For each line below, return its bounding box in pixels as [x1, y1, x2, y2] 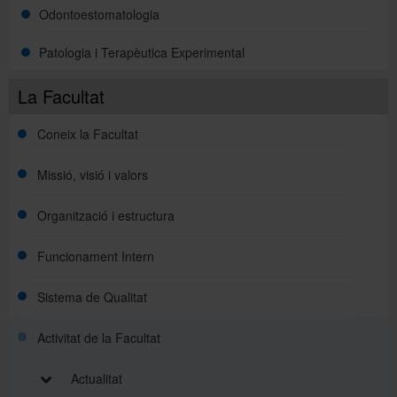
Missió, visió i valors [37, 165, 148, 183]
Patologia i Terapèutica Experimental [39, 43, 245, 61]
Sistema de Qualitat [37, 287, 147, 306]
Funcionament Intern [37, 246, 154, 265]
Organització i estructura [37, 206, 175, 224]
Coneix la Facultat [37, 124, 138, 143]
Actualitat [67, 369, 122, 387]
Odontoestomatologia [39, 4, 160, 23]
